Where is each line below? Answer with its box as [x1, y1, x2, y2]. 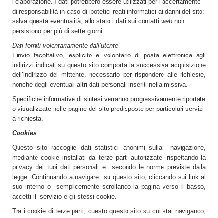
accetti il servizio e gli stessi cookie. [12, 193, 117, 200]
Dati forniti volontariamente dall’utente [12, 42, 118, 49]
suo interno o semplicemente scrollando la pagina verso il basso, [12, 183, 206, 190]
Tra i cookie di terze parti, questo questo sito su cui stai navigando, [12, 207, 206, 215]
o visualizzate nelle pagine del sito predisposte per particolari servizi [12, 105, 204, 112]
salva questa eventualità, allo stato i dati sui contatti [12, 18, 161, 25]
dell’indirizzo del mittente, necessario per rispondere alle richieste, [12, 71, 206, 78]
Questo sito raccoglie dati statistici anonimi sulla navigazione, [12, 144, 206, 151]
